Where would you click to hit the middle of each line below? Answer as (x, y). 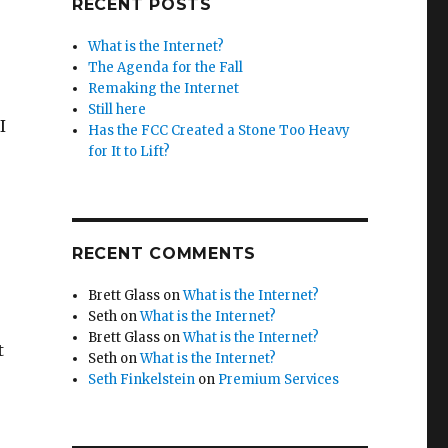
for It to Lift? (129, 151)
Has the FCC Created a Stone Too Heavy (219, 130)
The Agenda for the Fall (166, 67)
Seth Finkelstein (142, 379)
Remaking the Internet (164, 88)
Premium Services (279, 379)
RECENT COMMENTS (164, 253)
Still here (117, 109)
